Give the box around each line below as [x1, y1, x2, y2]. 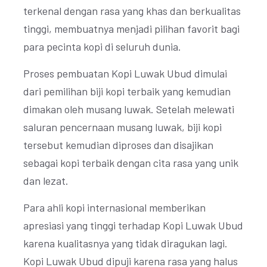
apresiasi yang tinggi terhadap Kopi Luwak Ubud [23, 219, 243, 232]
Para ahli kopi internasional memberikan [23, 201, 206, 214]
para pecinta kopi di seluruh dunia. [23, 40, 181, 53]
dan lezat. [23, 174, 69, 187]
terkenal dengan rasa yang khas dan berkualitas [23, 4, 241, 17]
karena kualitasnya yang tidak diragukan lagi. [23, 237, 228, 250]
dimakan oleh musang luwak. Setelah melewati [23, 103, 234, 116]
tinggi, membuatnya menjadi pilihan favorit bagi [23, 22, 240, 35]
